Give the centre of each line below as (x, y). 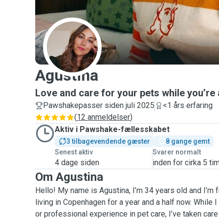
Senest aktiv (74, 152)
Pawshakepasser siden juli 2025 (99, 105)
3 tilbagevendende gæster (108, 141)
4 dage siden (77, 163)
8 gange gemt (188, 141)
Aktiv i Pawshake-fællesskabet (112, 129)
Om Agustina (69, 177)
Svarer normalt (177, 152)
